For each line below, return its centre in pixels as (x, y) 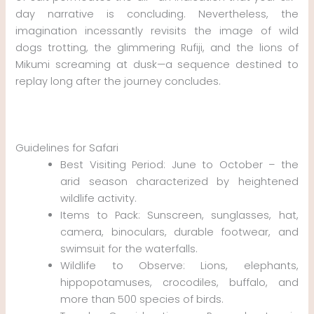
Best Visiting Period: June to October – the (179, 164)
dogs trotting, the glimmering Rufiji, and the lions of (157, 48)
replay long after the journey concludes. (118, 82)
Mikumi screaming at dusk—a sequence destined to (157, 65)
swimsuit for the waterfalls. (129, 248)
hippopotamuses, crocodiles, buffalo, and (179, 282)
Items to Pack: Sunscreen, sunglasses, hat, (179, 215)
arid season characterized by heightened (179, 181)
